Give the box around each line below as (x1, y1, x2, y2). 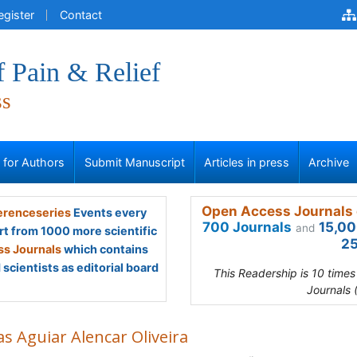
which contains (61, 242, 148, 256)
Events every (70, 206, 147, 219)
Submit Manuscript (84, 155, 185, 169)
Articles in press (204, 155, 289, 169)
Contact (60, 8, 102, 22)
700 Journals (202, 219, 292, 235)
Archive (308, 155, 350, 169)
